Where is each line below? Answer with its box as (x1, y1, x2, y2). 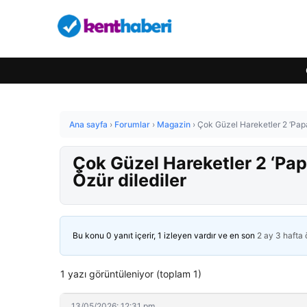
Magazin (157, 119, 191, 130)
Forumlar (114, 119, 150, 130)
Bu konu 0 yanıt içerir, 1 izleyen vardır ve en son (73, 230, 257, 241)
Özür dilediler (73, 170, 186, 191)
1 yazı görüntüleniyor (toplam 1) (60, 268, 201, 280)
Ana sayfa (69, 119, 108, 130)
